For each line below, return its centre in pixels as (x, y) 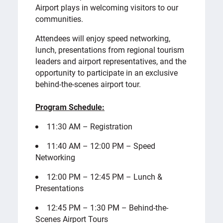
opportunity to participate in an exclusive (107, 72)
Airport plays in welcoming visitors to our (107, 7)
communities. (59, 18)
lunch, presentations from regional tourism (110, 49)
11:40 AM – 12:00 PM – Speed (101, 145)
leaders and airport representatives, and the (111, 61)
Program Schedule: (70, 107)
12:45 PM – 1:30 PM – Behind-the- (108, 207)
